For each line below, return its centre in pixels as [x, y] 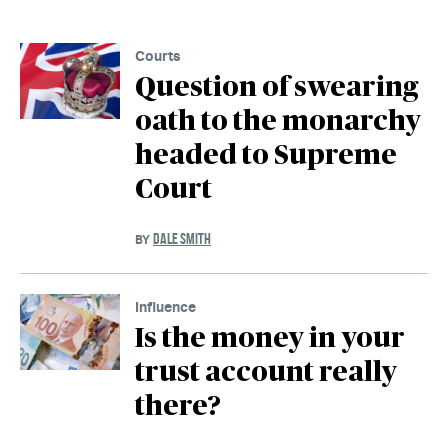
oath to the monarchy [278, 122]
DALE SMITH [182, 239]
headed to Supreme [266, 156]
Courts [158, 56]
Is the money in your [270, 339]
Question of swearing [276, 88]
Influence [165, 307]
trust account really [266, 373]
